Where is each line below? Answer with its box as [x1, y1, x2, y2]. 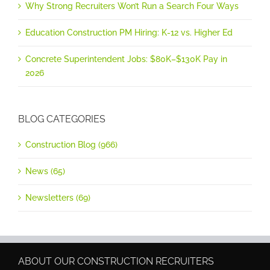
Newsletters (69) [25, 192, 90, 202]
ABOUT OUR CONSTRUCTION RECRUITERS [18, 255, 214, 267]
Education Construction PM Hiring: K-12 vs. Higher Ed [25, 28, 233, 38]
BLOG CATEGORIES [18, 113, 105, 125]
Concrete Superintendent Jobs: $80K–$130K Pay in [25, 54, 227, 64]
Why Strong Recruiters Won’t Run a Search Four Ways [25, 1, 239, 11]
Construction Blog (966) [25, 139, 118, 149]
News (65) [25, 166, 65, 176]
